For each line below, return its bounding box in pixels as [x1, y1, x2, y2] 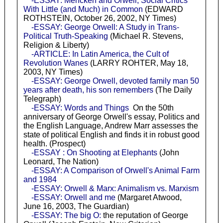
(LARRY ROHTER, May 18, [88, 59, 188, 68]
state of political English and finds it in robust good [23, 130, 200, 139]
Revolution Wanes [23, 59, 88, 68]
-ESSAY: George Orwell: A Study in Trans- [31, 23, 179, 32]
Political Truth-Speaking [23, 32, 108, 41]
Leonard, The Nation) [23, 157, 99, 166]
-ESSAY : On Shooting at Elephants [31, 148, 157, 157]
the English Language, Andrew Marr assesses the [23, 121, 198, 130]
